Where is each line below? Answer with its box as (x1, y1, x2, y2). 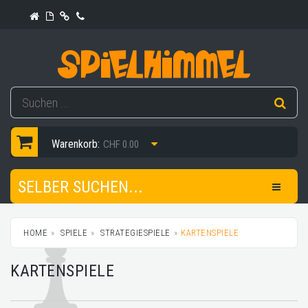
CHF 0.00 (103, 138, 139, 151)
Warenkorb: (52, 137, 100, 151)
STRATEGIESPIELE (98, 228, 170, 238)
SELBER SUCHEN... (18, 177, 143, 197)
